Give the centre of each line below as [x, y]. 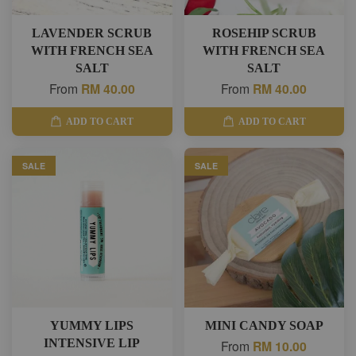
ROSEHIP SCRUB [264, 33]
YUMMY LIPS [92, 326]
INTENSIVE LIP [92, 343]
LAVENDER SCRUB [92, 33]
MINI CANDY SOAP [264, 326]
